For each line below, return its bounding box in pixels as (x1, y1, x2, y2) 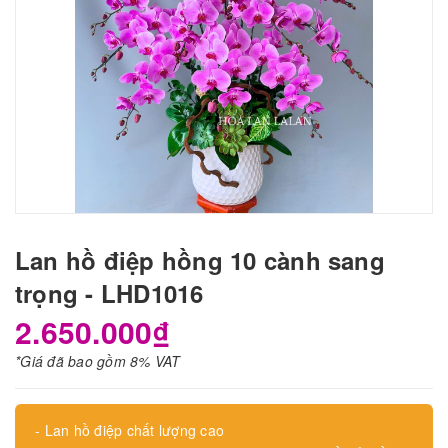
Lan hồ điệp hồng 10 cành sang (15, 243, 385, 278)
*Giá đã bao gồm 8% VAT (15, 351, 181, 372)
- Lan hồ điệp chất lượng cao (35, 420, 229, 441)
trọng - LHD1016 (15, 276, 204, 311)
